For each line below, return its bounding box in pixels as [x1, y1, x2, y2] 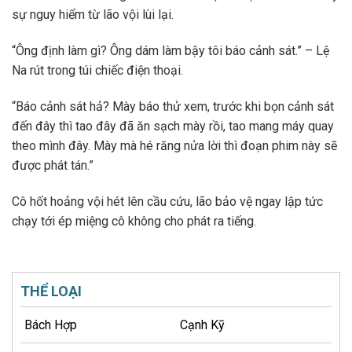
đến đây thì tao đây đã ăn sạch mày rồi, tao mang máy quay [12, 118, 334, 134]
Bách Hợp [24, 317, 77, 333]
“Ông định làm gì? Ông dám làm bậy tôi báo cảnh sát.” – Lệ [12, 43, 329, 59]
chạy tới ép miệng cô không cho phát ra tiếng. [12, 213, 256, 229]
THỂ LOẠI [20, 283, 82, 300]
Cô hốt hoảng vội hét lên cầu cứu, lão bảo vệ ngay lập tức [12, 193, 323, 209]
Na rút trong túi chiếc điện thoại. [12, 63, 183, 79]
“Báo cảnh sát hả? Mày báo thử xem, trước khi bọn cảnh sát [12, 98, 334, 114]
